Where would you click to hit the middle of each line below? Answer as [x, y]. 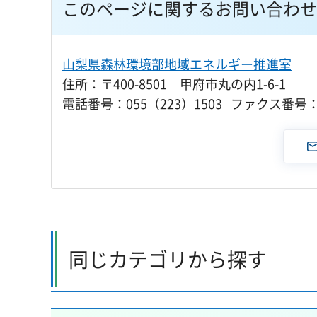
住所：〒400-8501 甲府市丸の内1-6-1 [174, 84]
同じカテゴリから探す [168, 260]
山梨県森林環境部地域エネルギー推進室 [177, 64]
